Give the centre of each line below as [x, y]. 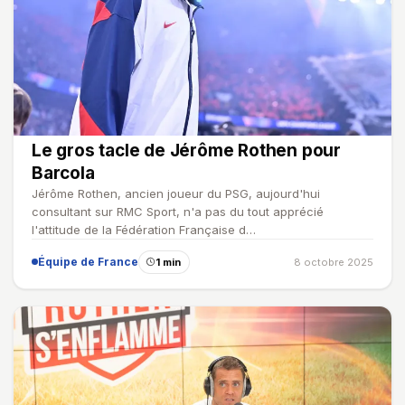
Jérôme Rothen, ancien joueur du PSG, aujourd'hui [176, 193]
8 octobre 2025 [334, 262]
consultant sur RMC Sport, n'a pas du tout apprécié [178, 211]
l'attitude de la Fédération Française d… [144, 229]
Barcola [63, 173]
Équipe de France [88, 261]
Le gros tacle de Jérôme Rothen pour [186, 150]
